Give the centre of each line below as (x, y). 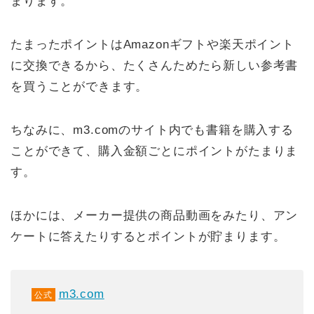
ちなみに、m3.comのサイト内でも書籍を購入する (152, 130)
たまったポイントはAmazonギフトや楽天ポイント (152, 44)
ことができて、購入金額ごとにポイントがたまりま (155, 151)
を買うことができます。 (80, 86)
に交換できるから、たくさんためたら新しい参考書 (155, 65)
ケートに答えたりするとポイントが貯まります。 (148, 236)
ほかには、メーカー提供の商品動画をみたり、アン (155, 215)
